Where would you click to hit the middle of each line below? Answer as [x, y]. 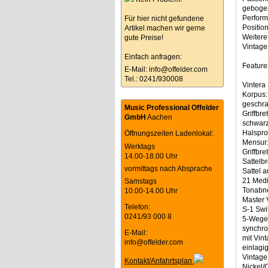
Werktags [140, 147]
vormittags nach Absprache [168, 169]
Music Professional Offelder [172, 108]
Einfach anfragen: [153, 57]
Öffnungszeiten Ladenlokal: [169, 134]
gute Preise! [144, 38]
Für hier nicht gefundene [164, 19]
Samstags [141, 182]
